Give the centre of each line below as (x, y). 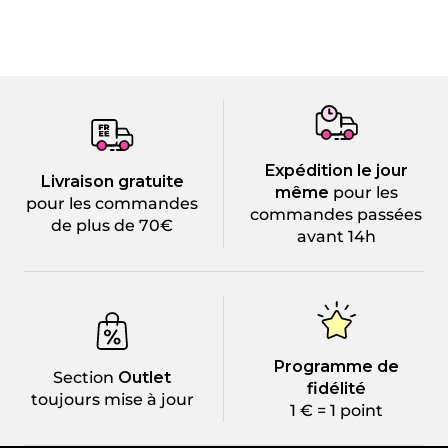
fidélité (336, 388)
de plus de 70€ (112, 225)
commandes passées (336, 214)
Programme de (336, 366)
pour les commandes (112, 203)
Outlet (142, 377)
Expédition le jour (336, 170)
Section (83, 377)
